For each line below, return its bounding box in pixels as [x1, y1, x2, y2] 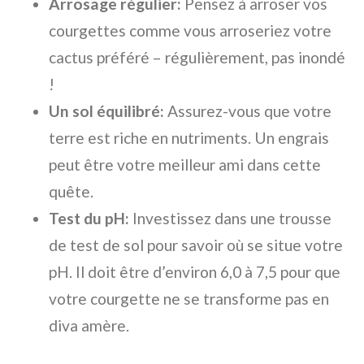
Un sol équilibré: [49, 102, 164, 121]
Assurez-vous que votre [164, 102, 331, 121]
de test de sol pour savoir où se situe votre [49, 236, 343, 255]
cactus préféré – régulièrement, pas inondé [49, 48, 345, 67]
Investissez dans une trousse [129, 209, 331, 228]
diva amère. [49, 316, 129, 336]
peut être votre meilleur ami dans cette [49, 155, 321, 175]
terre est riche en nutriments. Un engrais [49, 128, 329, 148]
